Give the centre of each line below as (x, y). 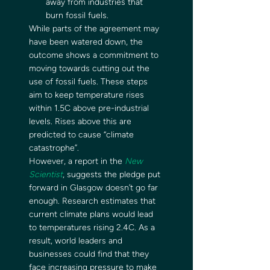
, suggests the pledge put (113, 174)
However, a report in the (77, 161)
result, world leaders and (77, 241)
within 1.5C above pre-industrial (90, 108)
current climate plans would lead (92, 214)
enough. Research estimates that (93, 201)
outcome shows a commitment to (95, 55)
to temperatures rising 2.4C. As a (93, 228)
